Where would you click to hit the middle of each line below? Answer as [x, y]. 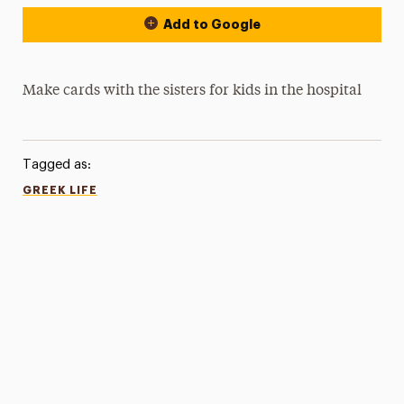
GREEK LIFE [60, 190]
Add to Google [211, 24]
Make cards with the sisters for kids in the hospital [194, 91]
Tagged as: [56, 165]
